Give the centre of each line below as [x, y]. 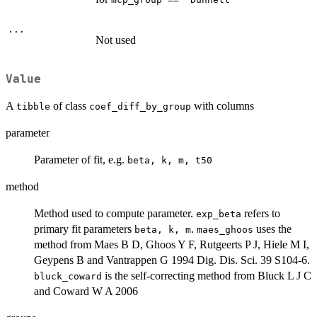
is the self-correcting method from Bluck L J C [207, 276]
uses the [272, 229]
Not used [116, 40]
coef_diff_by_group [140, 107]
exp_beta [219, 214]
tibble [33, 107]
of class [70, 106]
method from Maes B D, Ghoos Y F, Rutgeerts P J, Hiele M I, [172, 245]
